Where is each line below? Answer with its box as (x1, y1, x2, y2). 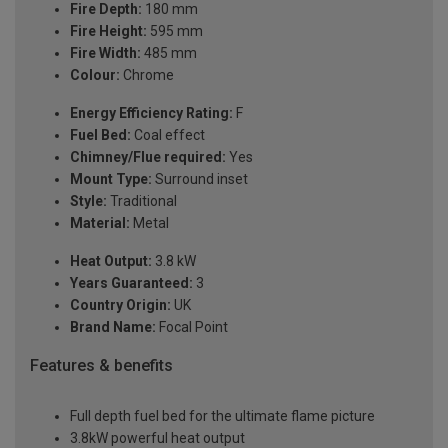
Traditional (107, 192, 177, 209)
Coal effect (131, 126, 205, 143)
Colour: (70, 66, 120, 83)
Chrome (120, 66, 174, 83)
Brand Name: (70, 318, 156, 335)
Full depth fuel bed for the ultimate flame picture (70, 407, 375, 424)
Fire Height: (70, 22, 147, 39)
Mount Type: (70, 170, 152, 187)
